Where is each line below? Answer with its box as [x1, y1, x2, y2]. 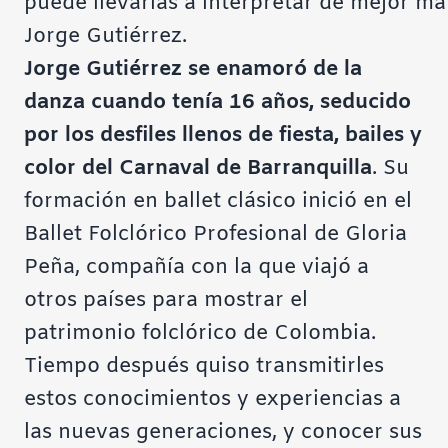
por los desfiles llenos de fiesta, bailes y [24, 122, 422, 150]
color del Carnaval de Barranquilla [24, 155, 372, 183]
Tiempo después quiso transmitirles [24, 353, 384, 381]
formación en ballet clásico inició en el [24, 188, 412, 216]
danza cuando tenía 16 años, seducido [24, 89, 411, 117]
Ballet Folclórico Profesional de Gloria [24, 221, 407, 249]
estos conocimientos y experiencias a [24, 386, 401, 414]
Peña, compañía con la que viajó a [24, 254, 369, 282]
